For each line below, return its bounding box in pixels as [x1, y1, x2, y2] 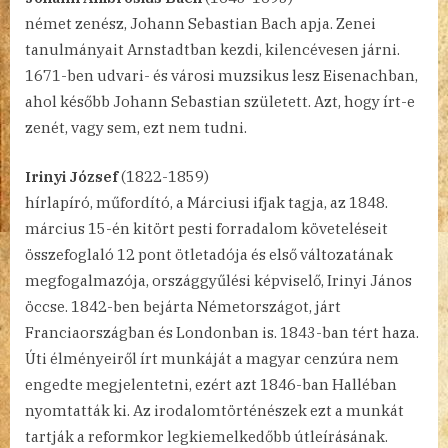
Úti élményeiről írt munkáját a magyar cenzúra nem [25, 348, 399, 368]
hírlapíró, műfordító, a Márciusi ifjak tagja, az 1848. [25, 192, 388, 212]
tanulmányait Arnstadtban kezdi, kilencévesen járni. [25, 40, 400, 60]
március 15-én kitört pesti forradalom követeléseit [25, 218, 388, 238]
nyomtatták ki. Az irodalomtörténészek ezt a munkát [25, 400, 404, 420]
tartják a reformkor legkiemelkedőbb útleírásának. [25, 426, 388, 446]
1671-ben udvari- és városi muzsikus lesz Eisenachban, [25, 66, 418, 86]
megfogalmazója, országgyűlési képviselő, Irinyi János [25, 270, 412, 290]
